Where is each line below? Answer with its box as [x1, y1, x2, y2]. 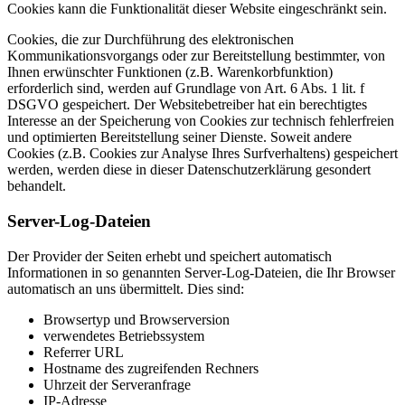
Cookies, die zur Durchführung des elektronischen [7, 32, 294, 48]
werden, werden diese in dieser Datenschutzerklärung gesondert [7, 162, 371, 178]
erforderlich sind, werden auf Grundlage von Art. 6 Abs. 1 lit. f [7, 80, 364, 97]
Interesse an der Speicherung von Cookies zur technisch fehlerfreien [7, 113, 394, 129]
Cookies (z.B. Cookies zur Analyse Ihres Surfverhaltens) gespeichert [7, 146, 398, 162]
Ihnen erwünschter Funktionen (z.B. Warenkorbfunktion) [7, 64, 333, 80]
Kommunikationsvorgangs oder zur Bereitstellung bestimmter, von [7, 48, 385, 64]
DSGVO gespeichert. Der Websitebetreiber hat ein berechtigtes [7, 97, 367, 113]
